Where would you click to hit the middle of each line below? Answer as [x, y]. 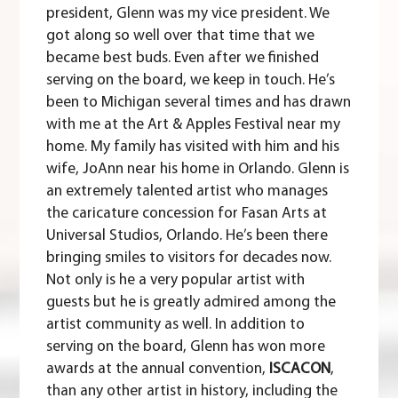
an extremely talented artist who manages [187, 192]
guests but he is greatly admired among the [191, 303]
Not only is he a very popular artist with [176, 281]
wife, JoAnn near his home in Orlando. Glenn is [198, 170]
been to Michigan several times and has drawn [199, 103]
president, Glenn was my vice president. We [188, 14]
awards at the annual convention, [158, 370]
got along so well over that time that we [181, 36]
